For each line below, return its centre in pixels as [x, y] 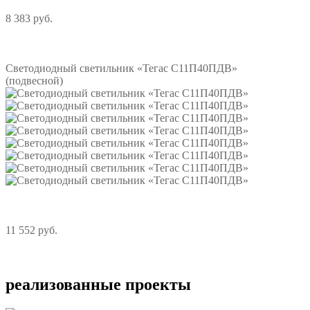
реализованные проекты [98, 285]
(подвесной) [34, 81]
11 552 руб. [31, 230]
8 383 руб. [29, 19]
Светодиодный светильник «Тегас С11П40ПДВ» [121, 69]
